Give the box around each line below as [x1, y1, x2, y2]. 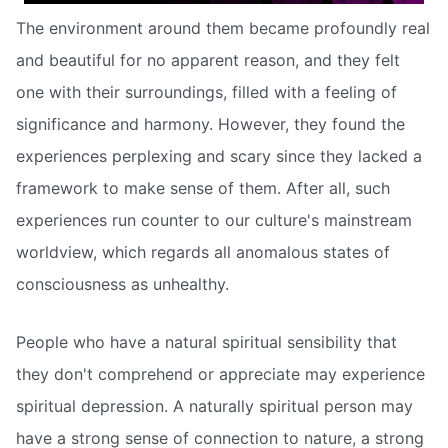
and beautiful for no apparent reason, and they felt [16, 49, 400, 70]
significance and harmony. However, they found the [16, 113, 405, 134]
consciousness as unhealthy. [16, 273, 229, 294]
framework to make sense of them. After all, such [16, 177, 390, 198]
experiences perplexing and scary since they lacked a [16, 145, 422, 166]
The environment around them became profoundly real [16, 17, 430, 38]
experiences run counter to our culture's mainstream [16, 209, 412, 230]
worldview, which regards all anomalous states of [16, 241, 390, 262]
